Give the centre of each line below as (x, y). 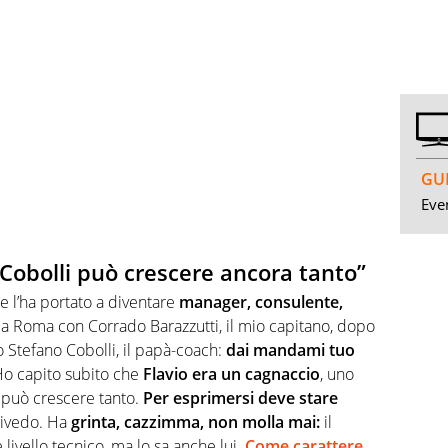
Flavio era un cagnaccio (231, 374)
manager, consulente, (261, 302)
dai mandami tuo (288, 350)
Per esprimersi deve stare (240, 398)
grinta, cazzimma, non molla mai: (195, 422)
